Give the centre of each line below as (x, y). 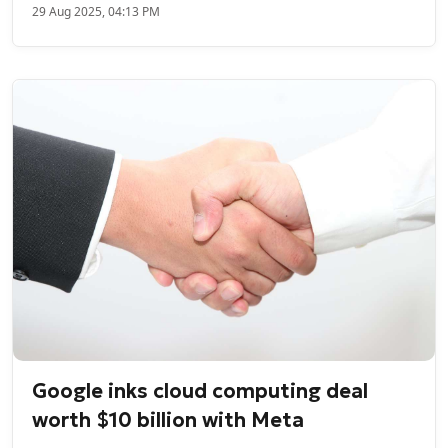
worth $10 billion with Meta (168, 419)
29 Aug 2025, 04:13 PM (96, 11)
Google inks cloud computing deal (200, 390)
